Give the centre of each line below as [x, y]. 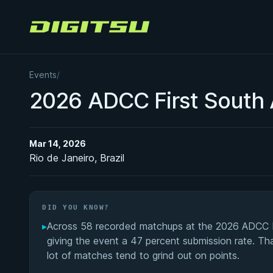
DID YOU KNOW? [76, 207]
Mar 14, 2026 [58, 144]
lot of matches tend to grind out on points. [143, 255]
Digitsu [44, 32]
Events [43, 75]
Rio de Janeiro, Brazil [77, 158]
